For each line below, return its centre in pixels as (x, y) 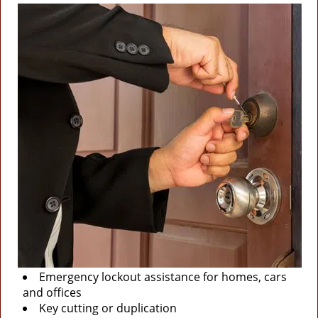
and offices (52, 292)
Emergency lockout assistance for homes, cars (163, 277)
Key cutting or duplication (108, 308)
